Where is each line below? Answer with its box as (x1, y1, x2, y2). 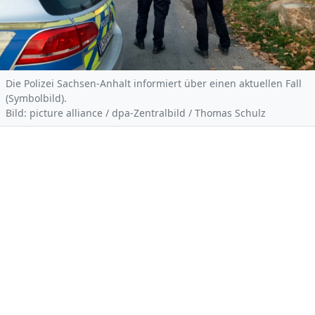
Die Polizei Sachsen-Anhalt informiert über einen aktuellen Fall (6, 77, 302, 90)
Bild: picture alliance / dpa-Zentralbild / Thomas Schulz (6, 106, 266, 120)
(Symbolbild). (6, 91, 67, 105)
